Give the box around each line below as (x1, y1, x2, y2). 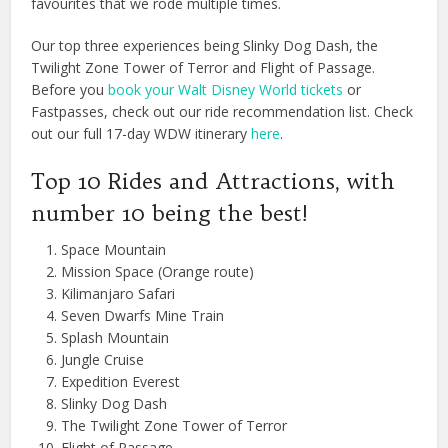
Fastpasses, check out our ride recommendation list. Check (31, 101, 414, 121)
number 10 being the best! (31, 198, 308, 227)
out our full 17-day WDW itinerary (31, 123, 252, 143)
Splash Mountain (61, 327, 170, 347)
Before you (31, 79, 109, 99)
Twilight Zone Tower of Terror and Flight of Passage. (31, 57, 376, 77)
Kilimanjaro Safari (61, 283, 176, 303)
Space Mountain (61, 239, 167, 259)
